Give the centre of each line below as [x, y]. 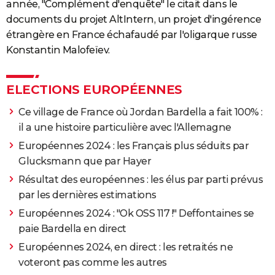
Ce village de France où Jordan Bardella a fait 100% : [141, 112]
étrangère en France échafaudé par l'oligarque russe [132, 35]
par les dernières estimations [87, 195]
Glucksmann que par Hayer [85, 161]
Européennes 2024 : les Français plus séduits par [134, 146]
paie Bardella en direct [72, 229]
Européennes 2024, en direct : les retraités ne [126, 247]
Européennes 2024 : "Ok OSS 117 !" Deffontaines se [136, 214]
